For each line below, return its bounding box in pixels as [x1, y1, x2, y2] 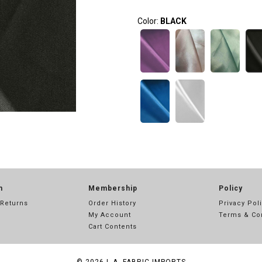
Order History [88, 199, 136, 207]
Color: [137, 16, 160, 26]
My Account [88, 211, 131, 219]
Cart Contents [88, 223, 137, 230]
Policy [219, 184, 243, 192]
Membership [88, 184, 137, 192]
